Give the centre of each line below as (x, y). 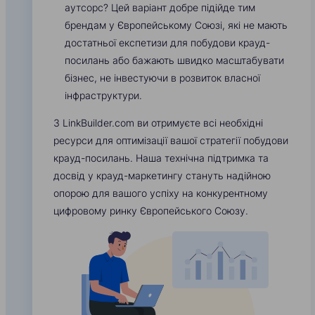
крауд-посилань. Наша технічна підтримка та (161, 158)
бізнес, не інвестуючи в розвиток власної (162, 78)
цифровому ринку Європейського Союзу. (151, 211)
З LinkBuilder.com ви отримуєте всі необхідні (158, 123)
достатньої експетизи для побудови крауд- (167, 43)
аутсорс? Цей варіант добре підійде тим (160, 8)
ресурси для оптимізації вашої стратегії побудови (171, 141)
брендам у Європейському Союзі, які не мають (176, 25)
